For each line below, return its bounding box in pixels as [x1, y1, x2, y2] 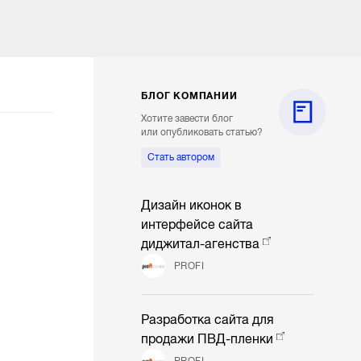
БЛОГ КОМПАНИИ [141, 90, 238, 102]
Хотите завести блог [141, 113, 234, 125]
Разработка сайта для [141, 313, 275, 328]
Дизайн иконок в [141, 198, 243, 214]
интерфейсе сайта [141, 218, 254, 233]
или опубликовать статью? [141, 127, 263, 139]
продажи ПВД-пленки [141, 332, 274, 347]
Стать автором [147, 151, 215, 164]
